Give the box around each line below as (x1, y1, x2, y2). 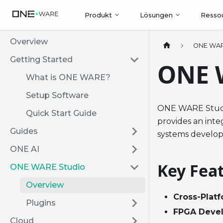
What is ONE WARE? (26, 73, 111, 82)
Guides (10, 126, 38, 136)
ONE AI (10, 144, 39, 154)
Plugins (26, 198, 56, 208)
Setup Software (26, 91, 89, 100)
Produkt (85, 11, 112, 19)
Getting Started (10, 55, 73, 64)
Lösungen (140, 11, 173, 19)
